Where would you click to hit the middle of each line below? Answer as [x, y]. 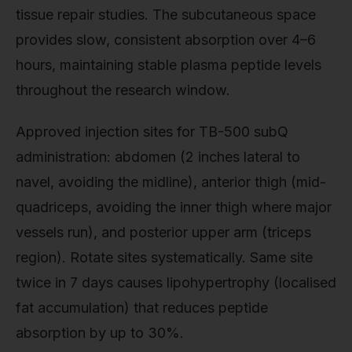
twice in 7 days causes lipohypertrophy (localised [176, 283]
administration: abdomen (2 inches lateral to [158, 157]
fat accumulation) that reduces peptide [142, 308]
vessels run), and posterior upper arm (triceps [163, 233]
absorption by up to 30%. [100, 333]
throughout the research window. [123, 90]
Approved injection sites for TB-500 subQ [152, 132]
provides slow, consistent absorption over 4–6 [166, 39]
